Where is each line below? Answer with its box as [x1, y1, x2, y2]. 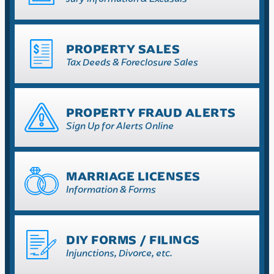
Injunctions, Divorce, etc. [66, 247, 172, 259]
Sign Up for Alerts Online [66, 120, 174, 131]
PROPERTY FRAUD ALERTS [66, 105, 236, 120]
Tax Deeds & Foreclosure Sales [66, 56, 198, 68]
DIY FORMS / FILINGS [66, 232, 200, 247]
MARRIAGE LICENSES [66, 168, 201, 183]
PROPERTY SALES [66, 41, 180, 56]
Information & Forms [66, 183, 156, 195]
